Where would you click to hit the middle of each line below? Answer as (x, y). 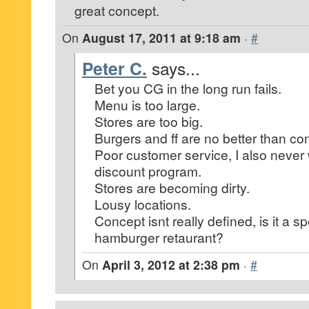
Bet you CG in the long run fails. (188, 88)
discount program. (148, 171)
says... (176, 68)
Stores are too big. (149, 121)
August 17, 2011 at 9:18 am (161, 38)
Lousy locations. (143, 204)
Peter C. (114, 68)
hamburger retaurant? (159, 237)
